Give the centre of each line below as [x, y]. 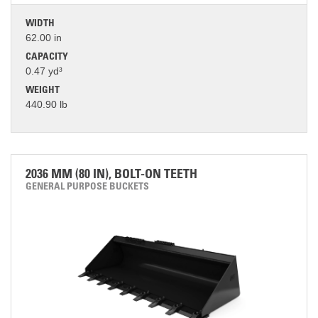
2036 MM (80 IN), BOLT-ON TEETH [111, 175]
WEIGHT [43, 91]
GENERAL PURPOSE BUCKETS [87, 187]
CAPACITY [47, 57]
